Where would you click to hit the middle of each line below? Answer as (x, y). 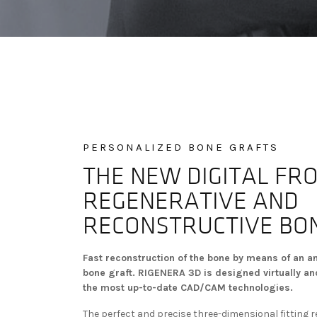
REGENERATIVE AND (191, 201)
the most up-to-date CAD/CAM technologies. (188, 287)
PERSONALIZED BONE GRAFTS (181, 147)
